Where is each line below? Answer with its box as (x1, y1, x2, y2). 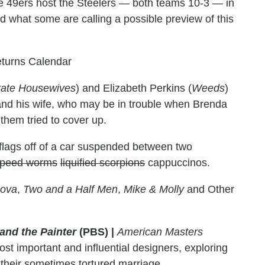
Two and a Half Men (23, 183, 118, 195)
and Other (184, 183, 234, 195)
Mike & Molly (124, 183, 184, 195)
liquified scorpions (60, 156, 145, 169)
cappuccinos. (145, 156, 210, 169)
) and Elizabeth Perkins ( (76, 82, 192, 94)
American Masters (117, 225, 203, 238)
